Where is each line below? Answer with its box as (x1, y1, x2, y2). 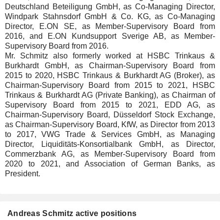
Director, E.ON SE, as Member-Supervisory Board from (5, 22, 215, 30)
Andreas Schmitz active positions (7, 209, 137, 218)
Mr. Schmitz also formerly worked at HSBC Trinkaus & (5, 52, 215, 60)
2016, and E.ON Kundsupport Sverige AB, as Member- (5, 32, 215, 40)
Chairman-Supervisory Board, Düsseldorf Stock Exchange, (5, 110, 215, 119)
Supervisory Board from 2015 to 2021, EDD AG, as (5, 101, 215, 109)
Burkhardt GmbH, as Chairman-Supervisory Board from (5, 61, 215, 70)
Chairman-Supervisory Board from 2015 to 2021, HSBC (5, 81, 215, 89)
